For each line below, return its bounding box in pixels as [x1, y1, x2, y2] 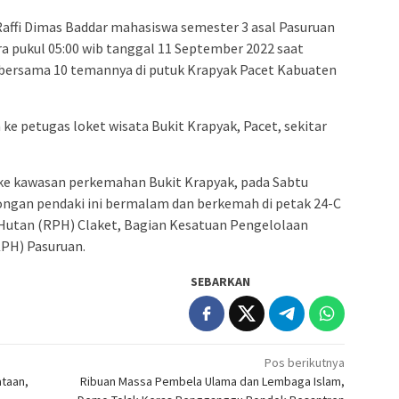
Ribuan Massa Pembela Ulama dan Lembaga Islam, [80, 372, 346, 389]
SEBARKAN [191, 273, 251, 289]
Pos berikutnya [265, 354, 346, 370]
